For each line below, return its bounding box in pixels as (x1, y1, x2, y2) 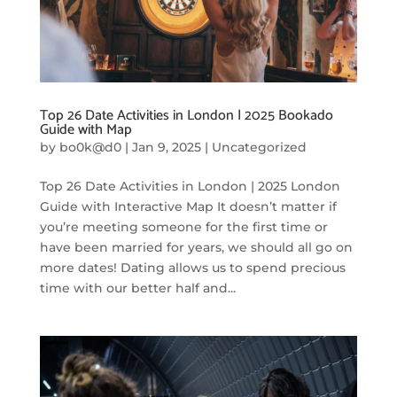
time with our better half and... (39, 280, 236, 297)
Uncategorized (211, 139, 307, 156)
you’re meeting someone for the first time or (39, 219, 328, 236)
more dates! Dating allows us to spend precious (39, 260, 346, 276)
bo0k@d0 (58, 139, 121, 156)
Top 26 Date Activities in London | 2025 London (39, 178, 340, 195)
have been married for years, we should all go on (39, 239, 353, 256)
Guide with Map (39, 118, 132, 143)
